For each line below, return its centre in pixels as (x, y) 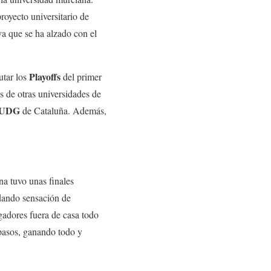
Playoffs (46, 77)
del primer (82, 77)
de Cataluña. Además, (64, 111)
